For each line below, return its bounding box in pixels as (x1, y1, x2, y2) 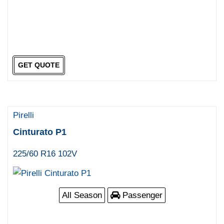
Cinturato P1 (13, 126, 67, 137)
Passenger (119, 190, 162, 200)
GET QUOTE (17, 61, 59, 69)
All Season (61, 190, 102, 200)
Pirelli (13, 110, 34, 120)
